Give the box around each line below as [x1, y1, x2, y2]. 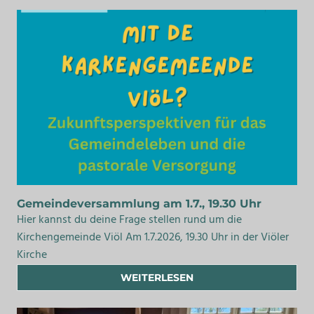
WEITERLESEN [121, 271, 193, 285]
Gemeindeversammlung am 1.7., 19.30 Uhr [17, 197, 261, 211]
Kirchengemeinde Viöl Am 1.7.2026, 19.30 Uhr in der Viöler [17, 228, 289, 247]
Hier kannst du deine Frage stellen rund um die [17, 211, 242, 230]
